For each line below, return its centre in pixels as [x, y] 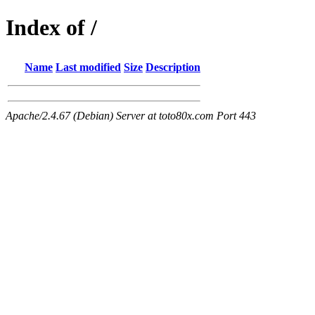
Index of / [51, 28]
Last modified [88, 67]
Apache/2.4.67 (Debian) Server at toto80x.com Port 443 [131, 115]
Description [173, 67]
